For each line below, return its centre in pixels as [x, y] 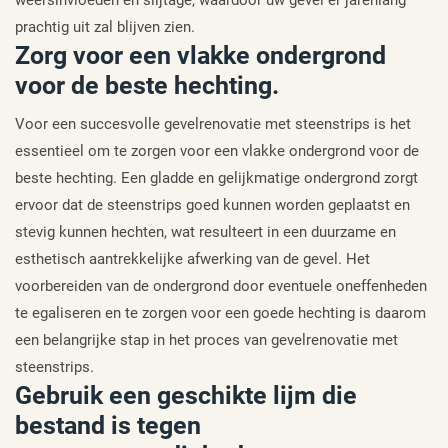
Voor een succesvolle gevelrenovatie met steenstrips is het [213, 124]
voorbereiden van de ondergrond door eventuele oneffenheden [221, 286]
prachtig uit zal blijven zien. [105, 27]
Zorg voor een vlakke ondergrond [200, 56]
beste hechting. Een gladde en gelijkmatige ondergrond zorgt [216, 178]
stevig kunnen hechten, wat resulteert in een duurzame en [205, 232]
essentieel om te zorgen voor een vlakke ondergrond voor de [217, 151]
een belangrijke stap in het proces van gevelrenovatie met [206, 340]
